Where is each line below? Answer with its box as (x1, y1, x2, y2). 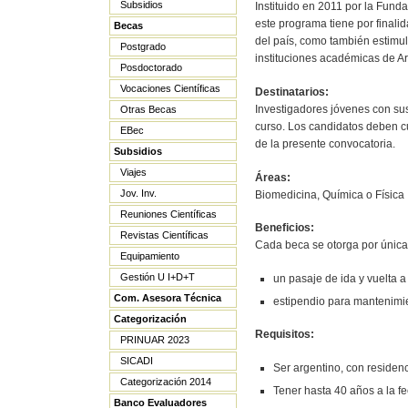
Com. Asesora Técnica (114, 292, 221, 304)
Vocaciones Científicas (120, 83, 220, 95)
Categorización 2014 (120, 376, 211, 388)
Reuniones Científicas (120, 209, 217, 220)
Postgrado (120, 41, 166, 53)
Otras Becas (120, 104, 177, 116)
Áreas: (255, 170, 291, 184)
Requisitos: (255, 328, 314, 342)
